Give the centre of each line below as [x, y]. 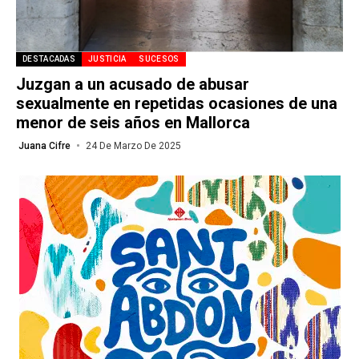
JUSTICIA [107, 58]
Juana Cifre [44, 145]
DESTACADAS [49, 58]
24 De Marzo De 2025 [133, 145]
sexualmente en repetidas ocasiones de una [177, 103]
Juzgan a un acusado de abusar [133, 84]
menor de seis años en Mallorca [133, 122]
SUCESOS [159, 58]
